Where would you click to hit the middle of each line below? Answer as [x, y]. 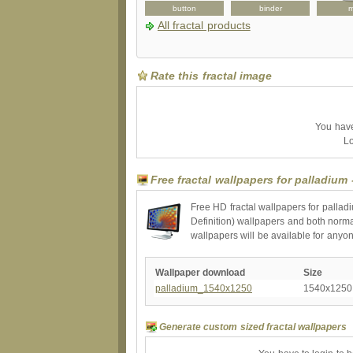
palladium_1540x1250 [204, 288]
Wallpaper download [200, 272]
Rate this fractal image [212, 76]
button [184, 8]
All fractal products [204, 25]
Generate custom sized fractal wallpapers [253, 327]
